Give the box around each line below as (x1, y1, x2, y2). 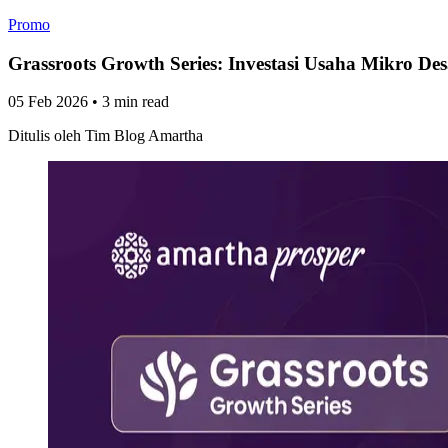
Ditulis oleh (8, 127, 81, 145)
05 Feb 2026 (8, 93, 88, 111)
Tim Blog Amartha (85, 127, 203, 145)
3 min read (102, 93, 169, 111)
